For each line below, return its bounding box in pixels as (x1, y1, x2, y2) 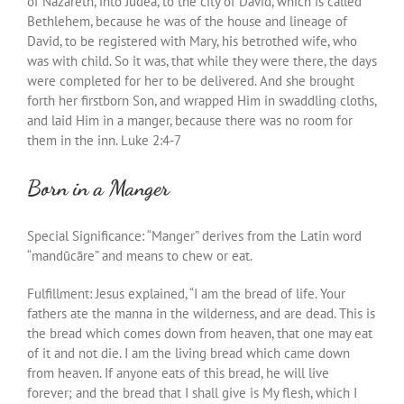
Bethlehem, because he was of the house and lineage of (27, 12, 347, 30)
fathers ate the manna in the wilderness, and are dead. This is (27, 304, 375, 322)
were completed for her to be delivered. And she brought (27, 71, 354, 89)
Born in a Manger (27, 174, 170, 201)
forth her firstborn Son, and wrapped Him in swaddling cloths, (27, 91, 376, 109)
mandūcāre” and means (32, 246, 163, 264)
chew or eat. (182, 246, 252, 264)
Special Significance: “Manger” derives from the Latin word (27, 226, 362, 244)
